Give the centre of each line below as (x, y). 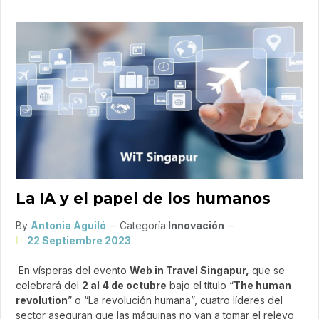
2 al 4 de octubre (124, 286)
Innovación (196, 226)
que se (267, 271)
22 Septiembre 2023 (79, 241)
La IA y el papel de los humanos (143, 199)
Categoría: (144, 226)
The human (262, 286)
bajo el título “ (200, 286)
